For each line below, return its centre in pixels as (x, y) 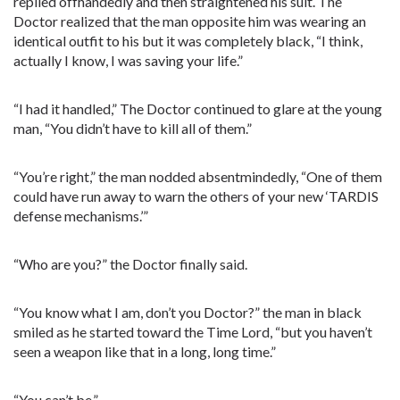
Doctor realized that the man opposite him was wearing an (190, 21)
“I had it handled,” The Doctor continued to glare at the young (198, 108)
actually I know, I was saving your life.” (128, 60)
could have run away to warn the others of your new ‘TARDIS (196, 196)
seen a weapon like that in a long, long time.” (145, 351)
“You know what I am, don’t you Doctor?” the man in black (187, 312)
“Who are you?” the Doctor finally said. (130, 264)
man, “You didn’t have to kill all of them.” (133, 128)
